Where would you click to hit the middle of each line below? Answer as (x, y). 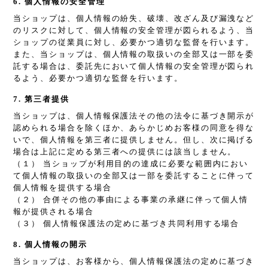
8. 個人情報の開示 (50, 245)
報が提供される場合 (54, 212)
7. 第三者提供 (41, 99)
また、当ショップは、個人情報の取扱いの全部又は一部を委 (134, 54)
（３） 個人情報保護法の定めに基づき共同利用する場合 (127, 224)
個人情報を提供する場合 (63, 188)
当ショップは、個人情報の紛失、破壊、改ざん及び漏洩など (134, 19)
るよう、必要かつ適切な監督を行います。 (98, 78)
